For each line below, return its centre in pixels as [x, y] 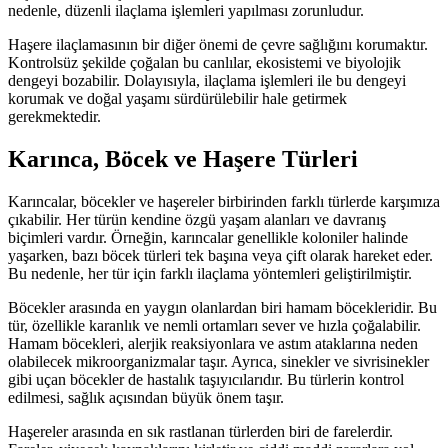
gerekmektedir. [54, 116]
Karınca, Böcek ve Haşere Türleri [183, 158]
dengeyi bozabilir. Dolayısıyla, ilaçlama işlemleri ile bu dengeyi [207, 80]
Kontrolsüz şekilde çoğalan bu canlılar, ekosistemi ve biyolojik [204, 62]
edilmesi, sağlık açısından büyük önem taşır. [146, 397]
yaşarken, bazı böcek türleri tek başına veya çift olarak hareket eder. [220, 255]
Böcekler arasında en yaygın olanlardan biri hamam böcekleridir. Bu [222, 307]
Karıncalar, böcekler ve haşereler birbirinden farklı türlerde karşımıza [224, 201]
